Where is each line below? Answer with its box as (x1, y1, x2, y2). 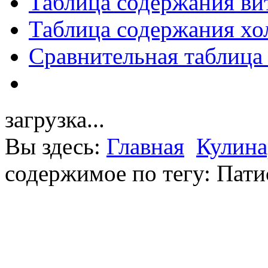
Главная (106, 133, 184, 160)
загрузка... (5, 106, 105, 133)
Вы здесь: (5, 133, 106, 160)
